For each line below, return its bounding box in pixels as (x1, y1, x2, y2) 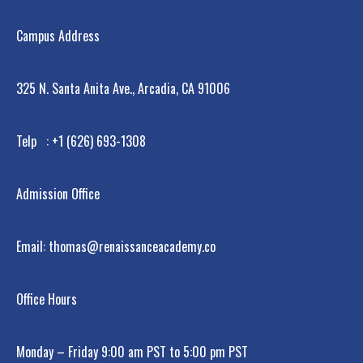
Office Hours (16, 289, 77, 310)
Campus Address (16, 26, 100, 46)
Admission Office (16, 184, 100, 204)
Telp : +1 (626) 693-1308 (16, 131, 146, 152)
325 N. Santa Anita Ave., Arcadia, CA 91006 (16, 79, 230, 99)
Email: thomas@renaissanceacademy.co (16, 237, 216, 257)
